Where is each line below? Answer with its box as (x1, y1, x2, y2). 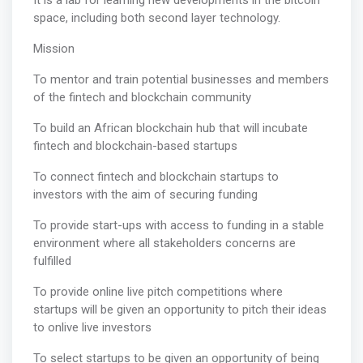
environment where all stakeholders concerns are (32, 236, 296, 251)
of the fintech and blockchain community (32, 90, 251, 105)
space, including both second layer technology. (32, 11, 280, 26)
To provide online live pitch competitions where (32, 284, 283, 300)
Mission (32, 41, 75, 57)
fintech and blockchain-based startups (32, 139, 237, 154)
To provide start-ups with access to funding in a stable (32, 218, 324, 233)
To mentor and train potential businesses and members (32, 72, 329, 88)
